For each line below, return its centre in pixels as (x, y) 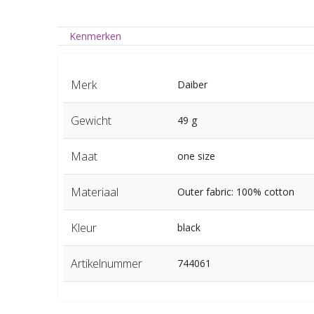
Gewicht (91, 121)
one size (196, 156)
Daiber (192, 85)
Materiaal (94, 192)
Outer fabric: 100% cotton (235, 192)
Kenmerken (96, 36)
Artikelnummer (106, 264)
